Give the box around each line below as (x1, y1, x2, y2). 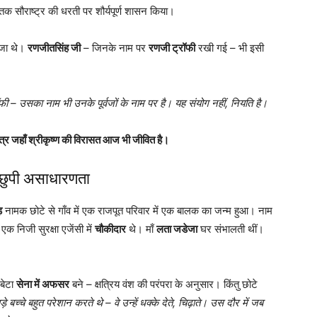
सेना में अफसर (16, 277, 69, 291)
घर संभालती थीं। (197, 221, 264, 236)
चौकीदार (95, 221, 126, 236)
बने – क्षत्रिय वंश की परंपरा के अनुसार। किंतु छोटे (69, 277, 258, 291)
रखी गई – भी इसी (195, 40, 264, 54)
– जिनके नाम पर (81, 40, 149, 54)
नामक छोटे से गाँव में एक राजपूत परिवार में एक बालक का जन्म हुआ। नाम (2, 203, 272, 217)
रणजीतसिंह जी (28, 40, 81, 54)
